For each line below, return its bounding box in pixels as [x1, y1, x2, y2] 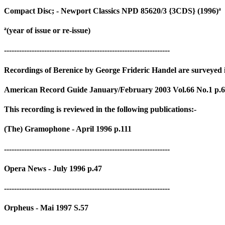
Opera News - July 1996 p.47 [4, 164, 102, 173]
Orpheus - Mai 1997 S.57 [4, 203, 88, 212]
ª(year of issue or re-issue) [4, 26, 90, 35]
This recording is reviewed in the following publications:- [4, 105, 196, 114]
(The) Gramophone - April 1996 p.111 [4, 125, 132, 134]
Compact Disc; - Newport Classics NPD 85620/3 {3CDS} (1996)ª [4, 6, 221, 15]
